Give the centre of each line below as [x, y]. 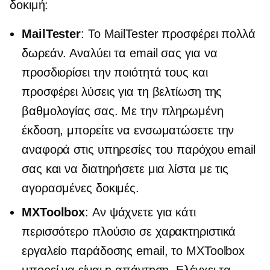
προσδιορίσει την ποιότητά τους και [115, 73]
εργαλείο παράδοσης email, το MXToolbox [133, 251]
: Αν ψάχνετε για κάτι [141, 212]
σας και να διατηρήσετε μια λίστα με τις [125, 169]
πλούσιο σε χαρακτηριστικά [164, 232]
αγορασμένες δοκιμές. [80, 188]
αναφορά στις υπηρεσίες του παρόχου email [139, 150]
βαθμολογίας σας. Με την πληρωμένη [123, 111]
